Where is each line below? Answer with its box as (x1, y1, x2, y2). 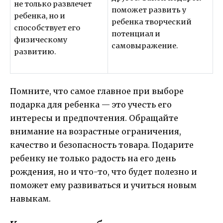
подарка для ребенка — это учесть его (10, 99, 172, 110)
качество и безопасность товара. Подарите (10, 139, 194, 150)
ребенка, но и (14, 11, 66, 20)
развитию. (14, 47, 57, 56)
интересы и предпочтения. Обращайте (10, 112, 178, 123)
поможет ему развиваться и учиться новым (10, 180, 197, 190)
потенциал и (111, 29, 161, 38)
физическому (14, 35, 68, 44)
